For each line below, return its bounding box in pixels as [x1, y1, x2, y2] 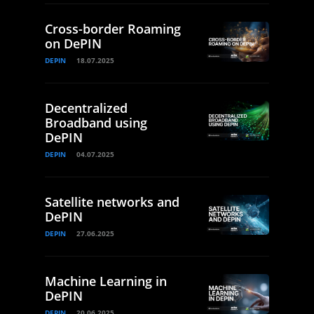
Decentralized [45, 100, 128, 117]
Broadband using [45, 114, 147, 132]
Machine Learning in [45, 273, 167, 290]
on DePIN [45, 35, 102, 53]
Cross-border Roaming [45, 20, 181, 38]
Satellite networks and [45, 193, 179, 211]
